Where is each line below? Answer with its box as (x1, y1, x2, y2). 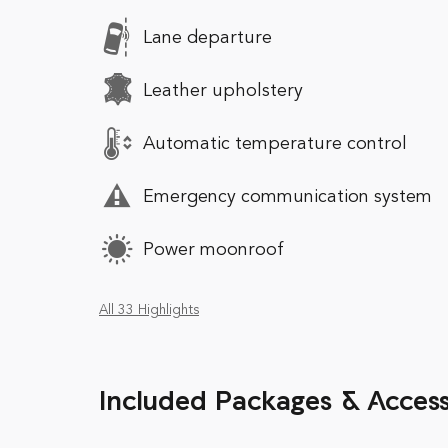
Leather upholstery (143, 81, 303, 100)
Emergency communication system (143, 187, 432, 206)
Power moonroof (143, 240, 284, 259)
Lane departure (143, 28, 272, 47)
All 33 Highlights (99, 304, 199, 317)
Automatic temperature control (143, 134, 407, 153)
